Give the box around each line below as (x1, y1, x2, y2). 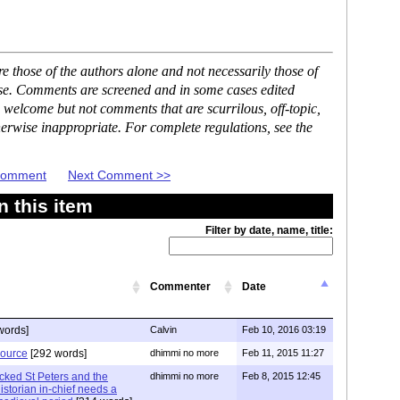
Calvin (150, 324, 177, 336)
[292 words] (28, 347, 87, 361)
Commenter (150, 280, 211, 294)
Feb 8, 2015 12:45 (242, 371, 321, 382)
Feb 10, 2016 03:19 (242, 324, 326, 336)
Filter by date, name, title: (205, 224, 333, 237)
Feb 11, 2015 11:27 (242, 347, 324, 359)
